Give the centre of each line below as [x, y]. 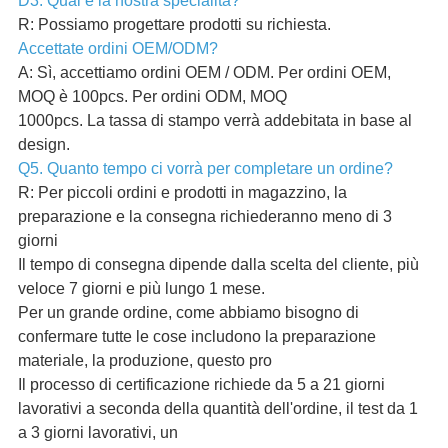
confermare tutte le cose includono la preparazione [196, 337]
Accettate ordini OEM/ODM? [117, 49]
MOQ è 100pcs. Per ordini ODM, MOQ [152, 97]
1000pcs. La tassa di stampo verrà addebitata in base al [214, 121]
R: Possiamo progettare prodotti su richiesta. [174, 25]
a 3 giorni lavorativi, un [97, 433]
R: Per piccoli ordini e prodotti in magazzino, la [182, 193]
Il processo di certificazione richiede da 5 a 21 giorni [201, 385]
